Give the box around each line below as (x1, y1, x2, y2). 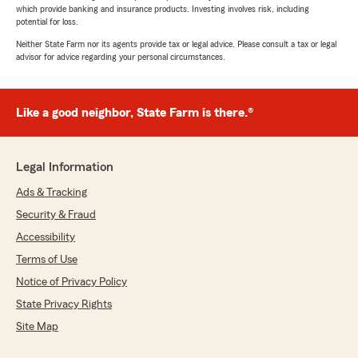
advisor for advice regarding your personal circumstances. (16, 52, 225, 62)
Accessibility (16, 232, 75, 244)
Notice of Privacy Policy (16, 276, 127, 288)
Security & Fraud (16, 209, 96, 221)
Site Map (16, 321, 58, 333)
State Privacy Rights (16, 299, 112, 311)
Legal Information (16, 161, 113, 174)
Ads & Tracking (16, 187, 87, 199)
